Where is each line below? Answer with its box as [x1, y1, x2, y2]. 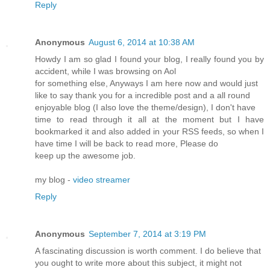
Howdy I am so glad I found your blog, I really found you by [35, 54, 264, 64]
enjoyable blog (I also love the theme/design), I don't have [35, 102, 256, 113]
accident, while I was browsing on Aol [35, 66, 176, 77]
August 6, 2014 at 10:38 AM [89, 37, 195, 48]
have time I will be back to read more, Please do [35, 139, 218, 149]
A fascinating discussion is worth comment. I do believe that [35, 246, 261, 256]
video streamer [73, 175, 130, 185]
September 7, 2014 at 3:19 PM [89, 229, 206, 239]
